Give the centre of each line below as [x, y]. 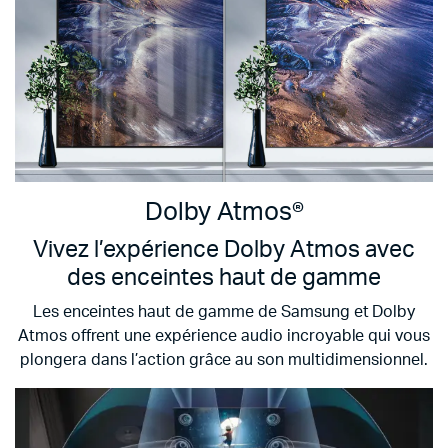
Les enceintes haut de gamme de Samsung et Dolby [224, 312]
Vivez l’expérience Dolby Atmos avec [224, 250]
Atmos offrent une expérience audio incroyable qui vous [224, 336]
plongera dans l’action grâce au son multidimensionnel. [224, 360]
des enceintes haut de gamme [224, 278]
